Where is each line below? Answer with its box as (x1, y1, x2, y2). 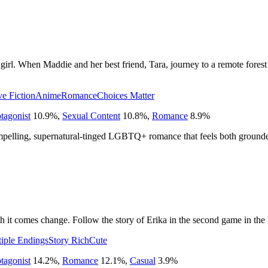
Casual (130, 255, 156, 266)
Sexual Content (62, 110, 120, 121)
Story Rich (48, 234, 89, 245)
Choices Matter (97, 90, 154, 100)
